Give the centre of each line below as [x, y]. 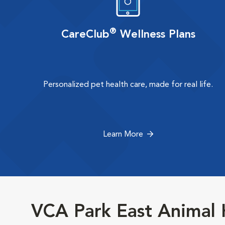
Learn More [123, 135]
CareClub [85, 35]
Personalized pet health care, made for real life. [128, 85]
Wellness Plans [156, 35]
